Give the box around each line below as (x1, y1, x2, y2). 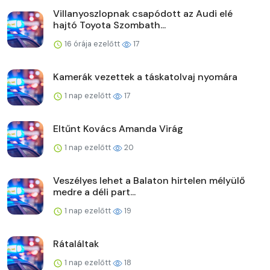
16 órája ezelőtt (63, 38, 122, 49)
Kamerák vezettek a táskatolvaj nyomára (53, 70, 237, 83)
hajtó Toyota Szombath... (53, 18, 166, 31)
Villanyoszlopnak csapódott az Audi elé (53, 7, 233, 20)
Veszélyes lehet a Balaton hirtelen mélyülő (53, 174, 245, 187)
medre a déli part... (53, 185, 136, 198)
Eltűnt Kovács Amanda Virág (53, 122, 183, 135)
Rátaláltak (53, 237, 99, 250)
